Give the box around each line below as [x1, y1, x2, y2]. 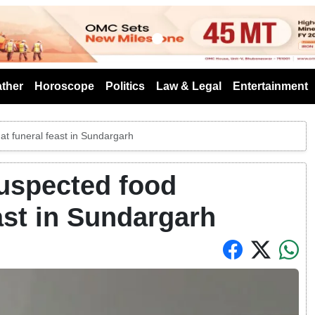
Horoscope [34, 79, 94, 92]
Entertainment [233, 79, 308, 92]
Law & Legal [156, 79, 221, 92]
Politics [105, 79, 145, 92]
